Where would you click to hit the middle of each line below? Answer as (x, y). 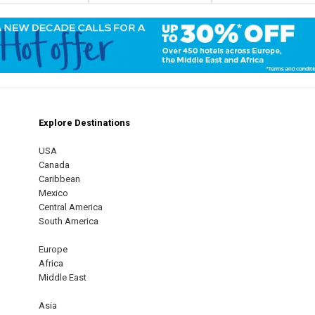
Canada (54, 165)
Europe (53, 250)
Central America (71, 207)
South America (69, 221)
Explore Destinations (84, 123)
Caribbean (59, 179)
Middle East (63, 278)
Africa (51, 264)
